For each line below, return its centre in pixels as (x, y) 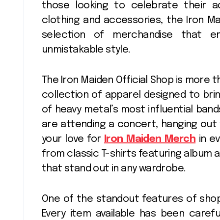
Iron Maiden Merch (150, 139)
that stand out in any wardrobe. (114, 169)
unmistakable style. (86, 50)
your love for (73, 139)
